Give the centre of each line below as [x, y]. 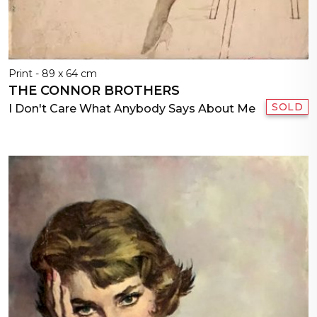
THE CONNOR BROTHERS [94, 91]
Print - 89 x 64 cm [53, 74]
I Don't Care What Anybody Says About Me [132, 109]
